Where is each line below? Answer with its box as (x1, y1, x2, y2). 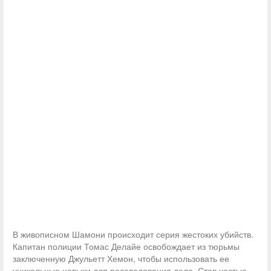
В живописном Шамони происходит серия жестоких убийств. (13, 228, 253, 240)
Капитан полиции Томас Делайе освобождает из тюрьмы (13, 240, 240, 252)
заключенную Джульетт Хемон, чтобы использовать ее (13, 252, 229, 264)
